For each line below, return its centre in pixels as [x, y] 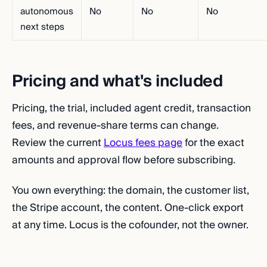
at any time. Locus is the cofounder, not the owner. [130, 225]
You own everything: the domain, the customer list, [131, 190]
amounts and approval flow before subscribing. [124, 160]
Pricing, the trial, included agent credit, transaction [131, 108]
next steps [42, 27]
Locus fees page [143, 143]
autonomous [47, 11]
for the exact [213, 143]
